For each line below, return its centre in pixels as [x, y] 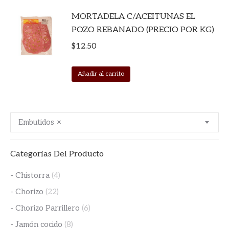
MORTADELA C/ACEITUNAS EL [133, 16]
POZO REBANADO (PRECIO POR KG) [143, 30]
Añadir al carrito [101, 74]
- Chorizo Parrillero [45, 208]
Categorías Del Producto [57, 154]
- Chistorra [30, 175]
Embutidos [36, 122]
